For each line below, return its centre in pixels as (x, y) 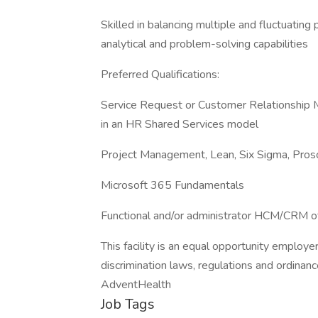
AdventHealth (136, 285)
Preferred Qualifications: (160, 75)
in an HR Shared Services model (180, 124)
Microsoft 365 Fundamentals (172, 185)
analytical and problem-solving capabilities (204, 44)
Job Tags (128, 304)
